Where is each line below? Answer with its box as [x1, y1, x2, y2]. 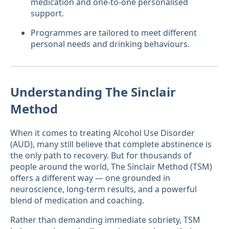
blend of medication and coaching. [10, 194, 144, 206]
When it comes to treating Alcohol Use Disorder [10, 127, 195, 139]
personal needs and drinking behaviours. [31, 38, 190, 50]
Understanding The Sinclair [10, 83, 176, 100]
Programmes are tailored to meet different [31, 27, 197, 38]
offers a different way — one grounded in [10, 172, 170, 184]
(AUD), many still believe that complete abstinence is [10, 138, 212, 150]
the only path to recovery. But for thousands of [10, 149, 192, 161]
